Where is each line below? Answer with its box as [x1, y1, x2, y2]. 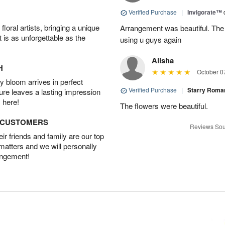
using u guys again [120, 34, 181, 45]
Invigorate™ [187, 8, 222, 17]
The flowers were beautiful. [120, 100, 208, 111]
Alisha [152, 55, 174, 66]
